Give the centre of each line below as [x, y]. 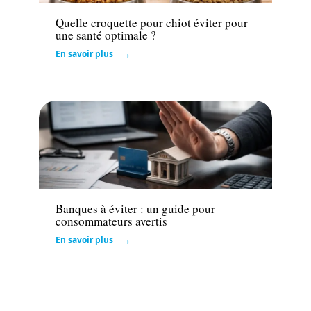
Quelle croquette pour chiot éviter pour [152, 22]
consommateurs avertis [111, 221]
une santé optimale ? [106, 35]
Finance [72, 174]
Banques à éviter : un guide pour [135, 209]
